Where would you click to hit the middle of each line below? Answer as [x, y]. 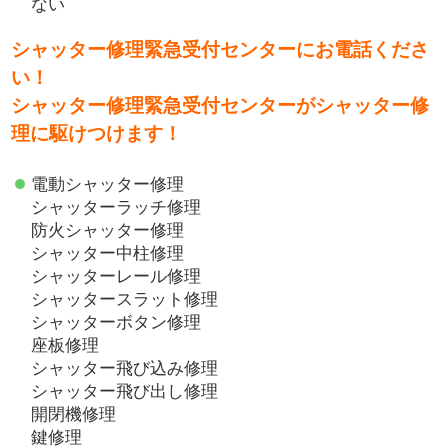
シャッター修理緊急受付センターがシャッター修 [220, 105]
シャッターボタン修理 [116, 321]
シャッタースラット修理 [125, 298]
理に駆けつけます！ [97, 133]
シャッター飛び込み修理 [125, 367]
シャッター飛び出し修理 [125, 390]
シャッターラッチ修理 [116, 206]
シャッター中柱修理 [108, 252]
